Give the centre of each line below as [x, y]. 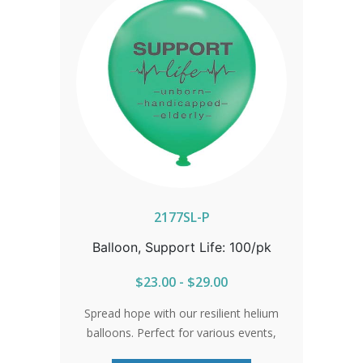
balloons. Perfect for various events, [181, 333]
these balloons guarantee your [181, 352]
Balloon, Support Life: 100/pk [181, 248]
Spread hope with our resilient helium [181, 314]
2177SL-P [181, 218]
